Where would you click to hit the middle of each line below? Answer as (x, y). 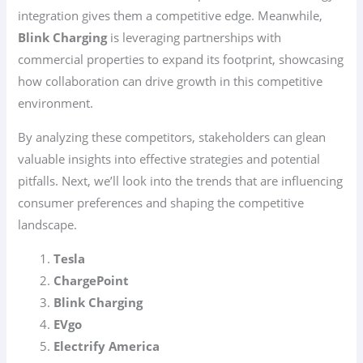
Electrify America (107, 346)
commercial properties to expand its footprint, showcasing (181, 60)
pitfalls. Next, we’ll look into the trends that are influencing (181, 181)
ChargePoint (92, 280)
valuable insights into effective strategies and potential (169, 159)
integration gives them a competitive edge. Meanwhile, (171, 16)
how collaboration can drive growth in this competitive (171, 81)
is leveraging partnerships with (194, 38)
